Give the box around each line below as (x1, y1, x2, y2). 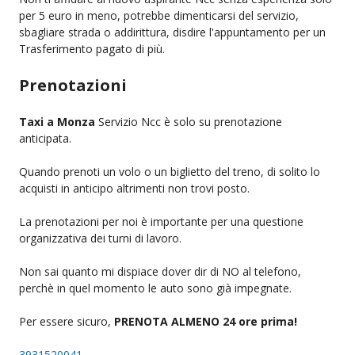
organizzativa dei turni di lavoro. (19, 230, 181, 246)
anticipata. (19, 130, 71, 146)
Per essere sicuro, (19, 313, 114, 329)
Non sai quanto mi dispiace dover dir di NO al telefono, (19, 263, 301, 279)
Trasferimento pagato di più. (19, 40, 165, 56)
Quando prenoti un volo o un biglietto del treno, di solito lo (19, 163, 320, 179)
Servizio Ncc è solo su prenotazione (95, 113, 282, 129)
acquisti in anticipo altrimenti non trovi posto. (19, 180, 250, 196)
